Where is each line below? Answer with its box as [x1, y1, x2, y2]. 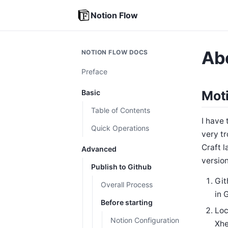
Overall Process [101, 180, 153, 189]
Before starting [101, 198, 153, 207]
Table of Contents [91, 106, 150, 115]
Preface [81, 67, 107, 76]
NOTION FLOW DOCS [81, 48, 148, 56]
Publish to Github [91, 162, 152, 171]
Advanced [81, 145, 117, 153]
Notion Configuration [110, 216, 179, 224]
